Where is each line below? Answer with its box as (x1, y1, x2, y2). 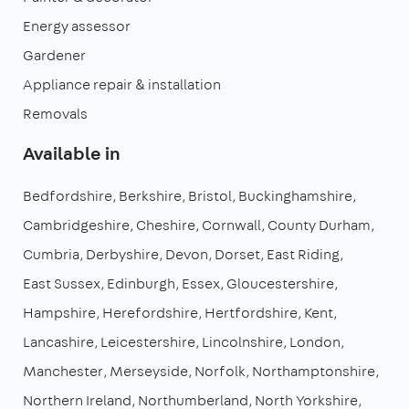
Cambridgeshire (23, 215, 130, 235)
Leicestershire (100, 331, 195, 351)
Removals (23, 103, 88, 123)
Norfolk (194, 361, 246, 381)
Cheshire (136, 215, 195, 235)
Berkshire (119, 185, 182, 205)
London (289, 331, 341, 351)
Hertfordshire (204, 302, 298, 322)
